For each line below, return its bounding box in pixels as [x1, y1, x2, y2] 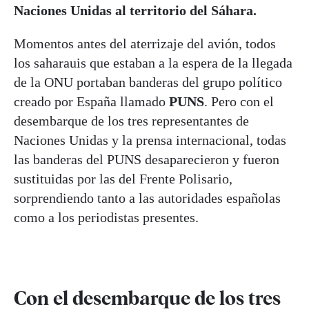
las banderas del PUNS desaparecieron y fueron [14, 151, 279, 167]
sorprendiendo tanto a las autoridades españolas [14, 190, 281, 206]
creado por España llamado [14, 93, 169, 109]
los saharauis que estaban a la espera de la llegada [14, 54, 292, 70]
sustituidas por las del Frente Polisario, [14, 170, 232, 186]
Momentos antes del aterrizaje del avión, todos [14, 35, 276, 51]
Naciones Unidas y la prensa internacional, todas [14, 132, 286, 148]
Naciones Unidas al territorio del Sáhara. [14, 2, 257, 18]
